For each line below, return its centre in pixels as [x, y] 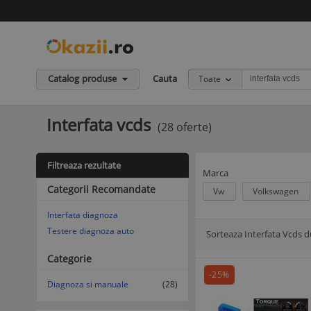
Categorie [69, 259]
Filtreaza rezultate [84, 165]
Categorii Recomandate [101, 189]
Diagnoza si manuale [88, 284]
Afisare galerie [89, 236]
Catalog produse [82, 78]
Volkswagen [277, 191]
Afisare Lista [66, 236]
